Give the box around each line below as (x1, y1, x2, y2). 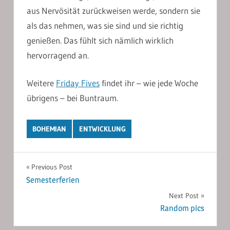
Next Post (168, 190, 199, 200)
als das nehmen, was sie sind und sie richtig (27, 20, 183, 31)
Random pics (160, 203, 204, 213)
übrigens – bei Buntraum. (27, 92, 118, 104)
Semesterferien (26, 175, 80, 185)
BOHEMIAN (32, 124, 67, 134)
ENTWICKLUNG (79, 124, 126, 134)
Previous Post (31, 162, 72, 172)
